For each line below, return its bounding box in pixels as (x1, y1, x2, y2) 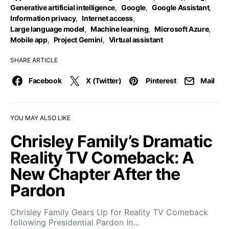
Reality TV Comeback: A (10, 148, 194, 168)
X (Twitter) (86, 76, 122, 85)
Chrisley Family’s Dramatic (10, 131, 213, 151)
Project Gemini (53, 35, 103, 44)
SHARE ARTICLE (10, 56, 58, 64)
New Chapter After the (10, 164, 180, 184)
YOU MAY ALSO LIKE (10, 114, 71, 122)
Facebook (29, 76, 62, 85)
